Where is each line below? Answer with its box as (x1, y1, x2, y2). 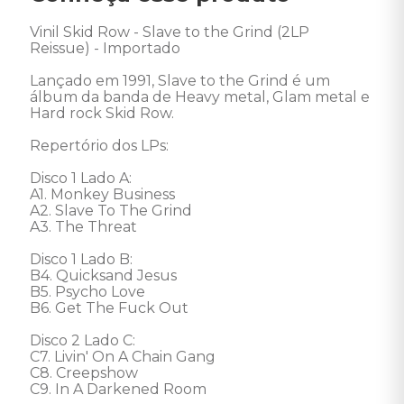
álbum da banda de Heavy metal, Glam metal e (30, 88, 373, 106)
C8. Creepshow (30, 364, 138, 381)
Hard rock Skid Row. (30, 105, 178, 122)
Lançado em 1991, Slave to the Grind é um (30, 72, 334, 89)
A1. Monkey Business (30, 186, 175, 203)
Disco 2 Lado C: (30, 332, 139, 349)
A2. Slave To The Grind (30, 202, 192, 219)
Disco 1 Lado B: (30, 251, 136, 268)
